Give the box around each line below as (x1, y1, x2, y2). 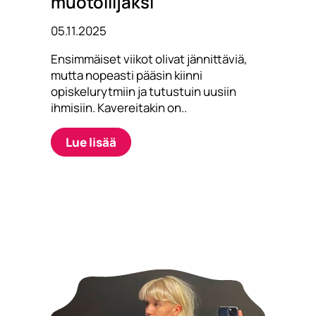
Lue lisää (65, 134, 116, 151)
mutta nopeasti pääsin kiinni (50, 67, 202, 84)
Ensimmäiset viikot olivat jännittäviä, (50, 51, 248, 68)
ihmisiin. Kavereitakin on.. (50, 99, 187, 116)
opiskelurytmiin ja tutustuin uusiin (50, 83, 236, 100)
